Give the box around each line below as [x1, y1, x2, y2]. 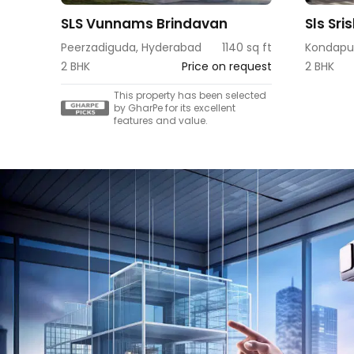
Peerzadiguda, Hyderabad [61, 40, 201, 56]
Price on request [182, 58, 273, 75]
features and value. [114, 114, 208, 128]
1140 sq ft [222, 40, 273, 56]
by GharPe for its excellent [114, 101, 235, 115]
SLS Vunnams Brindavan [61, 14, 228, 34]
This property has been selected [114, 88, 266, 103]
